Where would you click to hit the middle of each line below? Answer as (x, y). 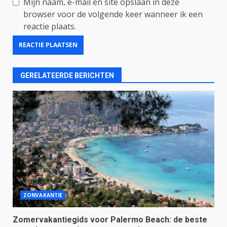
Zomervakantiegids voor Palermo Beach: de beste (110, 219)
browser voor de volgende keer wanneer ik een (113, 14)
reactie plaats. (50, 26)
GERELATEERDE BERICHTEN (67, 75)
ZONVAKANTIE (43, 195)
